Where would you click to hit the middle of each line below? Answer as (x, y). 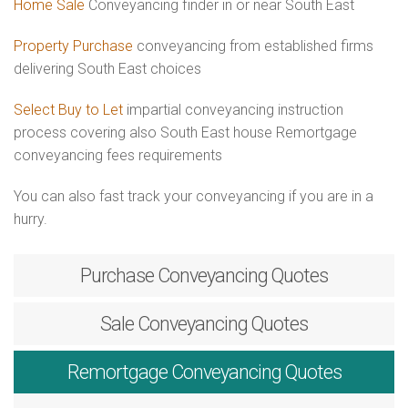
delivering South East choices (107, 69)
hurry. (31, 219)
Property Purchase (75, 46)
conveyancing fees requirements (118, 155)
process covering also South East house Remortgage (185, 133)
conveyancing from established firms (255, 46)
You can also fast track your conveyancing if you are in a (194, 196)
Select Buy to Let (68, 110)
